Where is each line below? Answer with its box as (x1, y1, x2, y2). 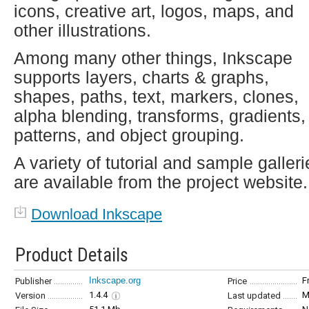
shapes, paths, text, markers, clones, (14, 87, 299, 106)
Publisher (15, 276, 52, 286)
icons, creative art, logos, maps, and (14, 1, 294, 21)
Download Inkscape (31, 206, 162, 223)
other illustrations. (14, 21, 151, 40)
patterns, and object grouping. (14, 126, 244, 145)
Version (15, 290, 46, 301)
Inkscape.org (89, 275, 141, 286)
